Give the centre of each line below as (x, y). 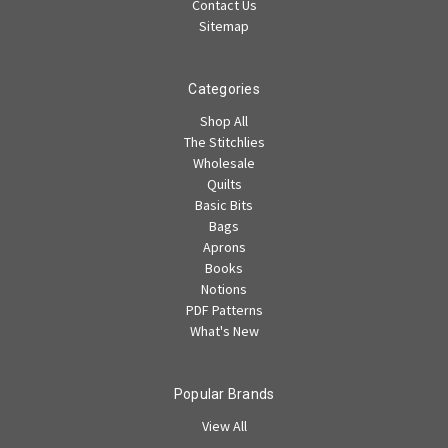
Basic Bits (224, 205)
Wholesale (224, 163)
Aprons (224, 247)
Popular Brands (224, 394)
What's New (224, 331)
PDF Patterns (224, 310)
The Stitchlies (224, 142)
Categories (224, 89)
